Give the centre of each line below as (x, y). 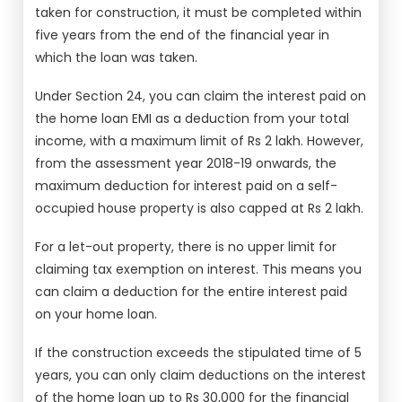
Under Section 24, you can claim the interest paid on (201, 96)
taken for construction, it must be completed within (199, 13)
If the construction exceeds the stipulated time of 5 (199, 353)
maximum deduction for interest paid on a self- (187, 186)
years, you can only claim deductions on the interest (201, 375)
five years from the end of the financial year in (183, 35)
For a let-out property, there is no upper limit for (186, 247)
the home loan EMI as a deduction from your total (192, 118)
